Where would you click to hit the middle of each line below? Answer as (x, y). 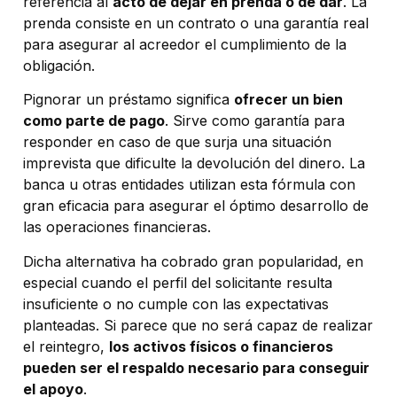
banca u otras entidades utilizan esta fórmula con (189, 185)
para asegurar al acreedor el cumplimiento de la (185, 45)
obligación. (59, 66)
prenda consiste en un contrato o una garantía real (196, 23)
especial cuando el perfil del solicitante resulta (178, 282)
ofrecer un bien (288, 100)
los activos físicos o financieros (221, 346)
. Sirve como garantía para (255, 121)
